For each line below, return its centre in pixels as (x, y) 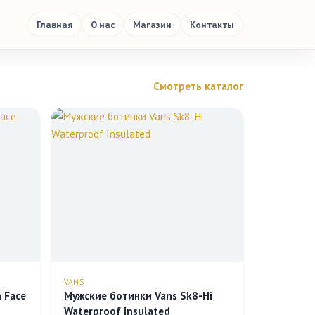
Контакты (212, 25)
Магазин (152, 25)
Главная (54, 25)
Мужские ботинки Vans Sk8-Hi (138, 296)
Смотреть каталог (198, 86)
